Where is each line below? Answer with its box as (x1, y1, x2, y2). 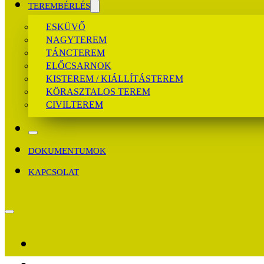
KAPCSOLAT (28, 167, 79, 177)
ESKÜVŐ (46, 22, 85, 32)
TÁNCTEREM (46, 48, 105, 58)
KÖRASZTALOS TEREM (46, 87, 150, 97)
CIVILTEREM (46, 100, 103, 110)
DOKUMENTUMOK (28, 146, 106, 156)
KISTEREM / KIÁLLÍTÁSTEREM (46, 74, 183, 84)
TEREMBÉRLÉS (28, 1, 90, 11)
